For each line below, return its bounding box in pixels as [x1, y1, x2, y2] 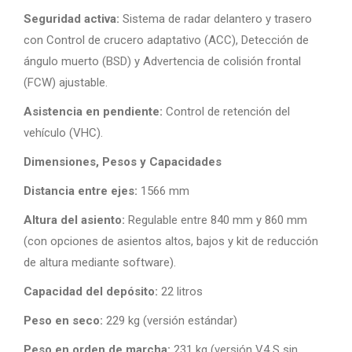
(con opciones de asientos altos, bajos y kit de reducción [24, 234, 318, 248]
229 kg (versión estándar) [103, 313, 240, 328]
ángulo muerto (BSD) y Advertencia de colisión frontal [24, 54, 301, 68]
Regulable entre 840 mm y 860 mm [125, 213, 307, 227]
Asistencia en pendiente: [24, 104, 163, 119]
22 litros [158, 284, 206, 299]
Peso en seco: [24, 313, 103, 328]
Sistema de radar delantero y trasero [119, 12, 312, 26]
